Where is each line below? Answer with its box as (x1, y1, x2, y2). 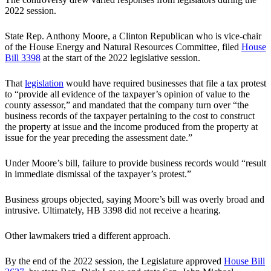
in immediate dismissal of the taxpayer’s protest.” (5, 169, 191, 180)
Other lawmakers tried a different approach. (5, 230, 171, 241)
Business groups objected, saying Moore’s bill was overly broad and (5, 194, 264, 205)
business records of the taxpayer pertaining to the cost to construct (5, 111, 255, 122)
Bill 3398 (5, 53, 41, 64)
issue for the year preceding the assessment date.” (5, 132, 192, 143)
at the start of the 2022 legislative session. (41, 53, 200, 64)
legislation (25, 78, 64, 89)
